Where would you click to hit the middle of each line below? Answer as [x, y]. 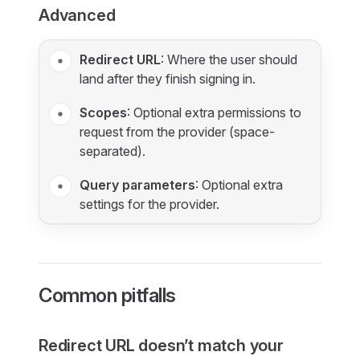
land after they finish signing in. [168, 79]
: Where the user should [229, 59]
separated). [112, 151]
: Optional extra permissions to [214, 112]
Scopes [103, 112]
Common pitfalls [107, 295]
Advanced [77, 15]
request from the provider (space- [177, 132]
